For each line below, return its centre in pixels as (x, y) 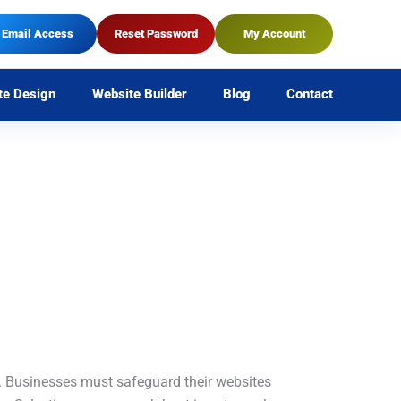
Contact (309, 94)
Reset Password (156, 34)
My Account (274, 34)
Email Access (38, 34)
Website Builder (139, 94)
